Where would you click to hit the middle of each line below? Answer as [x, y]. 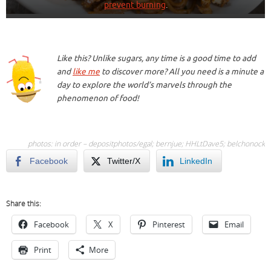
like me [86, 71]
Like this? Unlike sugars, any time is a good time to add [156, 58]
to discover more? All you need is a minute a [182, 71]
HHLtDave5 [204, 144]
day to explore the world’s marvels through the [144, 85]
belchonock [246, 144]
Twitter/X [124, 161]
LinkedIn [196, 161]
